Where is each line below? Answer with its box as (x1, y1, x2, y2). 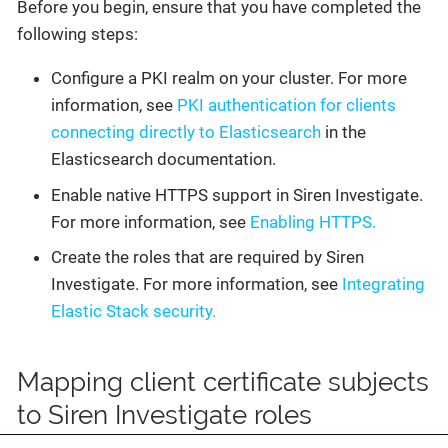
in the (321, 122, 366, 143)
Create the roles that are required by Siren (51, 247, 364, 268)
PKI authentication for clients (177, 95, 396, 116)
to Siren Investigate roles (17, 400, 312, 431)
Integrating (342, 274, 425, 295)
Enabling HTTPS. (250, 211, 376, 232)
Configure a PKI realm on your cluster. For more (51, 68, 407, 89)
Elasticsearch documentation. (51, 149, 276, 170)
